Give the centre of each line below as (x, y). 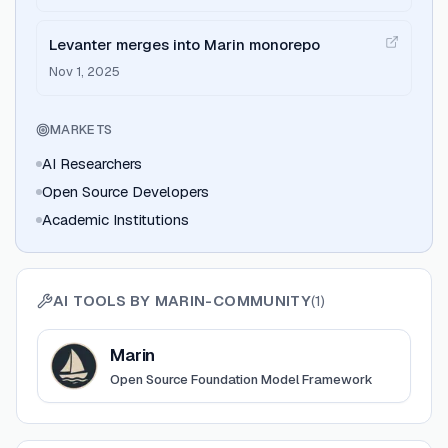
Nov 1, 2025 (84, 71)
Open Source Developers (125, 191)
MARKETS (81, 129)
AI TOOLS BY (104, 300)
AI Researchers (92, 163)
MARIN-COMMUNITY (233, 300)
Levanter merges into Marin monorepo (184, 44)
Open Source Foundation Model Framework (241, 379)
